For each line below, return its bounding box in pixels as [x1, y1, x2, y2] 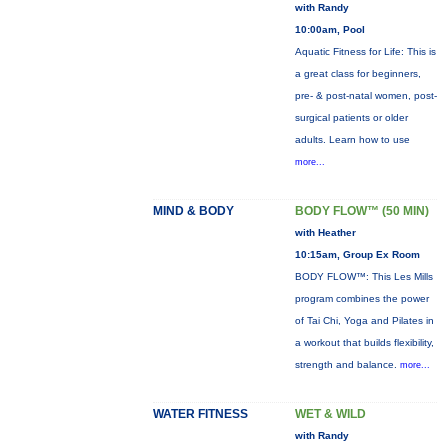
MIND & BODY [152, 204, 234, 218]
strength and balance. [294, 359, 400, 370]
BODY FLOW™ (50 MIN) [294, 204, 429, 218]
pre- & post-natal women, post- [294, 90, 437, 101]
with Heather [294, 227, 356, 238]
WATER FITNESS [152, 407, 248, 421]
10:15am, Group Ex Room [294, 249, 420, 260]
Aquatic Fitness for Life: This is [294, 46, 436, 57]
